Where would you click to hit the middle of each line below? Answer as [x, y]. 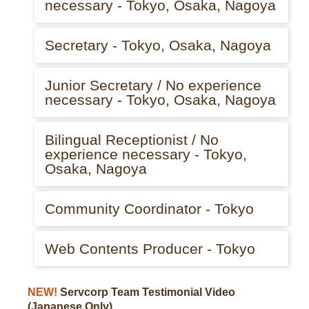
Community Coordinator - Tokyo [149, 209]
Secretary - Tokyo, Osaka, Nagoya [158, 45]
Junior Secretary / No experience [153, 85]
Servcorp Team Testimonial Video [146, 292]
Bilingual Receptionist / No [132, 140]
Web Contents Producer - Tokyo [150, 249]
